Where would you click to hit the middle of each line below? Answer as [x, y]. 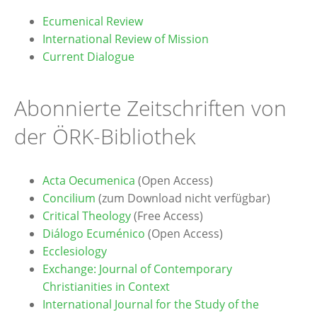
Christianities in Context [106, 287]
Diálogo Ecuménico [94, 234]
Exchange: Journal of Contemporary [137, 269]
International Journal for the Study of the [151, 304]
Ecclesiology [75, 251]
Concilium [69, 198]
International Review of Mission [126, 39]
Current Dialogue [88, 57]
